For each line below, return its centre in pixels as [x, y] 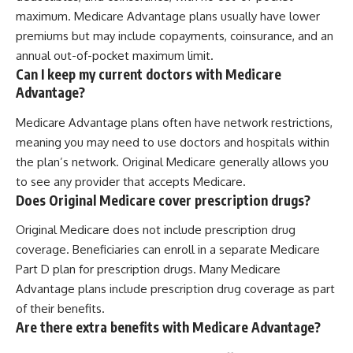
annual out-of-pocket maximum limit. [115, 56]
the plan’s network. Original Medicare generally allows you [172, 162]
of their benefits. [60, 309]
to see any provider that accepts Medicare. [131, 181]
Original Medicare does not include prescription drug [156, 230]
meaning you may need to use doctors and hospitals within [173, 142]
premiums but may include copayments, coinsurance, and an [175, 36]
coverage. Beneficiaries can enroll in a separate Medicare [168, 250]
